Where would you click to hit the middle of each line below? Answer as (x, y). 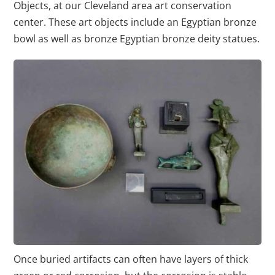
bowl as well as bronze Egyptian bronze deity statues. (137, 39)
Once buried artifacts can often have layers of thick (131, 259)
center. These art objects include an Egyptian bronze (135, 22)
